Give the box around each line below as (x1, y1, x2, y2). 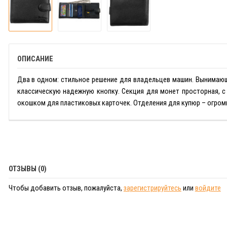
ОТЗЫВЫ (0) (8, 164, 47, 173)
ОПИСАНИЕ (17, 54, 53, 63)
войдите (195, 183, 221, 193)
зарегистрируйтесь (123, 183, 181, 193)
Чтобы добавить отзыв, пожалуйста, (8, 183, 124, 193)
